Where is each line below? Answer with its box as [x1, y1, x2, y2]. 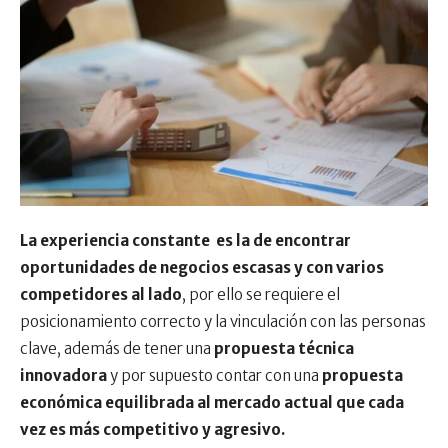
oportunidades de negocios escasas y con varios [20, 258, 384, 278]
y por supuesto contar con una [107, 366, 322, 386]
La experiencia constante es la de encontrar [20, 231, 351, 251]
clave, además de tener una [20, 339, 214, 359]
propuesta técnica [214, 339, 354, 359]
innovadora [20, 366, 107, 386]
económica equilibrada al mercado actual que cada [20, 393, 404, 413]
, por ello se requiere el [182, 285, 340, 305]
